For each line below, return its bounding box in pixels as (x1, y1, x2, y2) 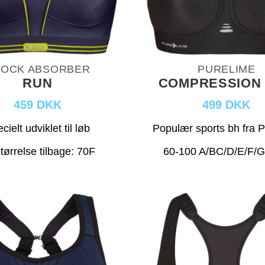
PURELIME (198, 63, 256, 76)
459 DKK (13, 98, 62, 112)
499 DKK (202, 98, 251, 112)
